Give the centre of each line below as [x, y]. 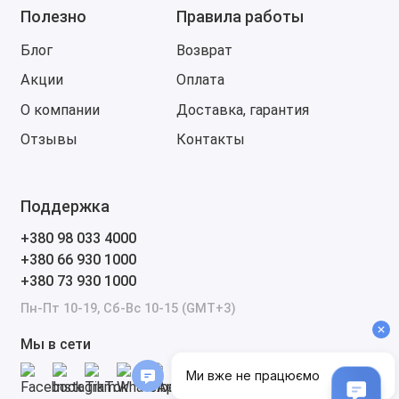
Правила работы [240, 16]
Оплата [200, 80]
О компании [60, 110]
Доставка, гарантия [242, 110]
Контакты [210, 139]
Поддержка [65, 206]
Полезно [53, 16]
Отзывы [49, 139]
